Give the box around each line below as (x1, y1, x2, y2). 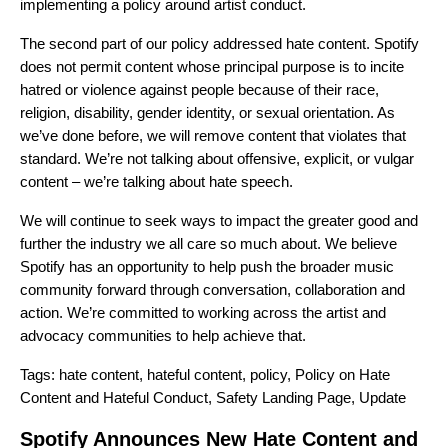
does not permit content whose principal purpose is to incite (20, 58, 404, 75)
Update (359, 389, 406, 406)
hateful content (147, 366, 242, 383)
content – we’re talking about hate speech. (20, 173, 293, 190)
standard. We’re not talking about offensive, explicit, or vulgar (20, 150, 414, 167)
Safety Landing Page (216, 389, 351, 406)
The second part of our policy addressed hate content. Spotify (20, 35, 419, 52)
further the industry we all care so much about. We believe (20, 235, 397, 252)
